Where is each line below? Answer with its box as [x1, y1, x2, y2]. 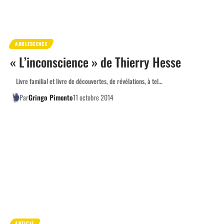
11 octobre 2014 [72, 92, 113, 103]
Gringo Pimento [28, 92, 73, 103]
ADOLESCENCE [15, 40, 47, 48]
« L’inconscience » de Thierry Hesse [10, 52, 181, 71]
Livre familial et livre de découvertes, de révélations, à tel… [10, 76, 162, 86]
